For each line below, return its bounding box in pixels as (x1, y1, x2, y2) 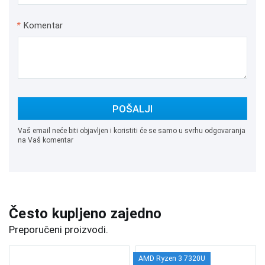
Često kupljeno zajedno (9, 205, 162, 222)
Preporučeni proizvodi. (9, 223, 108, 235)
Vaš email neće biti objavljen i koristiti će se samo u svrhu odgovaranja (18, 127, 245, 135)
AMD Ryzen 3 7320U (138, 253, 205, 263)
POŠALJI (112, 103, 153, 115)
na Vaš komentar (18, 136, 73, 144)
